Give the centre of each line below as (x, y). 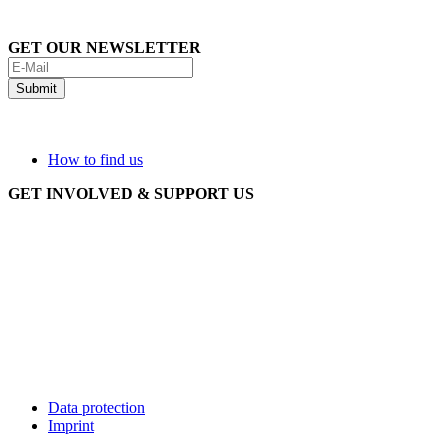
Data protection (96, 407)
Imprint (71, 425)
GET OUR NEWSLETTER (104, 47)
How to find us (95, 159)
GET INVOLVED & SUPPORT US (131, 193)
